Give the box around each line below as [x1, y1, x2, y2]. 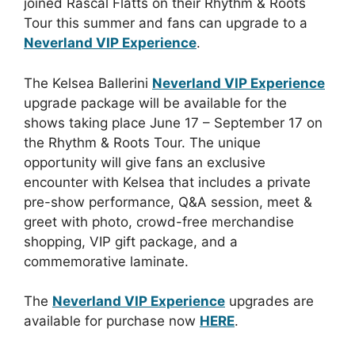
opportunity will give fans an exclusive [24, 154, 265, 170]
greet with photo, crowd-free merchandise [24, 213, 294, 230]
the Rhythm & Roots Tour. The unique [24, 134, 261, 151]
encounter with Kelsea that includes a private [24, 174, 311, 190]
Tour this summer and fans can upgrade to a [24, 15, 307, 31]
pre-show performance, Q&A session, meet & [24, 193, 312, 210]
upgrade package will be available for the [24, 94, 287, 111]
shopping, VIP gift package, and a [24, 233, 238, 250]
